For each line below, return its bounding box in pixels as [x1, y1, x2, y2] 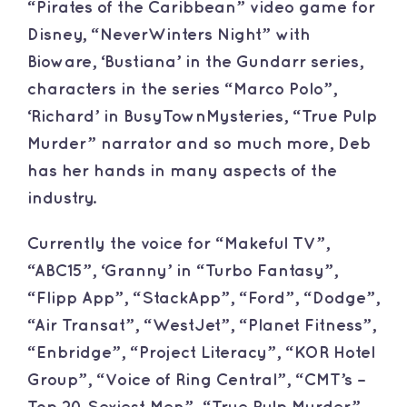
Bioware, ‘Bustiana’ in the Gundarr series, [26, 55, 363, 71]
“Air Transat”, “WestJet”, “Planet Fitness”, [26, 318, 376, 334]
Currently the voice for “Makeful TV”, [26, 236, 330, 253]
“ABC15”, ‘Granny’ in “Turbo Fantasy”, [26, 263, 338, 280]
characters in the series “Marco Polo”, [26, 82, 337, 98]
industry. [26, 191, 96, 207]
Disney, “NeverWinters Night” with [26, 27, 310, 44]
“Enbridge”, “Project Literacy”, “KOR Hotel [26, 345, 375, 362]
